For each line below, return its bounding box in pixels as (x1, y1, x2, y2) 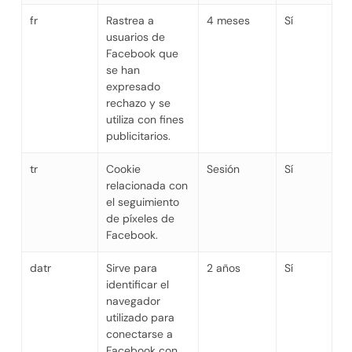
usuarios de (105, 29, 165, 44)
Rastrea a (105, 13, 154, 27)
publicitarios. (105, 128, 170, 143)
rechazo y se (105, 95, 170, 110)
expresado (105, 79, 160, 93)
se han (105, 62, 140, 77)
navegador (105, 293, 160, 308)
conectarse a (105, 326, 173, 341)
